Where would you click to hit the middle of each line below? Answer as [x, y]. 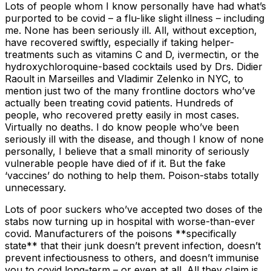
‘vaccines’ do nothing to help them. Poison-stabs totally [132, 176]
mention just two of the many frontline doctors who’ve [130, 91]
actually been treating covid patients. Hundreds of [119, 103]
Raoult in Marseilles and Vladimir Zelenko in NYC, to [124, 79]
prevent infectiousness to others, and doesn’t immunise [132, 258]
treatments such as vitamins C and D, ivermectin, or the [132, 55]
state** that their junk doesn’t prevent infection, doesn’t [133, 246]
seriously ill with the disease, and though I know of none [134, 139]
